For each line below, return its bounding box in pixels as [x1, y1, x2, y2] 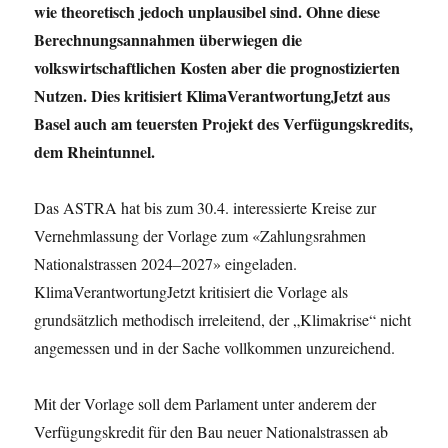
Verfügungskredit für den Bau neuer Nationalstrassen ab [34, 421, 389, 442]
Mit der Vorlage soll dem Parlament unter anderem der [34, 393, 377, 414]
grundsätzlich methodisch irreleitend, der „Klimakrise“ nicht [34, 309, 412, 330]
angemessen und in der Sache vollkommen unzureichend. [34, 337, 396, 358]
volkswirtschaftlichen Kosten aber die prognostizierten [34, 56, 401, 79]
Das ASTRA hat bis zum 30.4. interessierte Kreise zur [34, 197, 377, 218]
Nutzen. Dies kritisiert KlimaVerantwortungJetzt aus [34, 84, 391, 107]
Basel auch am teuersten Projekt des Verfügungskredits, [34, 112, 414, 135]
